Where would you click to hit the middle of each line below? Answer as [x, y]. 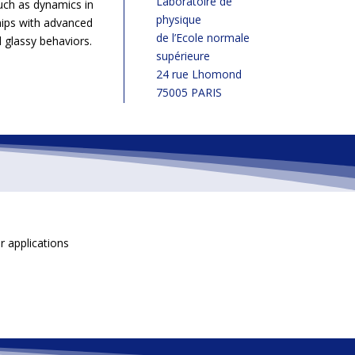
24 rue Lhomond [198, 74]
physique [178, 20]
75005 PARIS [189, 93]
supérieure [183, 56]
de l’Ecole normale [202, 38]
